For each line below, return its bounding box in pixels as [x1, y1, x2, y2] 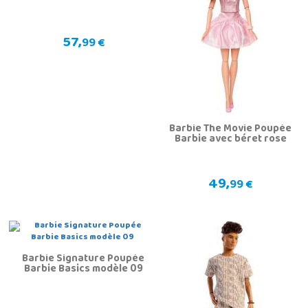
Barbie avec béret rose [174, 129, 287, 151]
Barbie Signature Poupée [22, 249, 145, 270]
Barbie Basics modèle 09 [23, 259, 143, 280]
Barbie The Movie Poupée [169, 119, 292, 140]
